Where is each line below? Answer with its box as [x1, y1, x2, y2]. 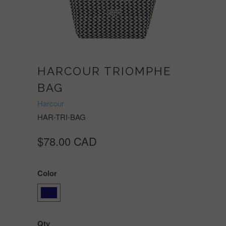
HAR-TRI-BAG [37, 111, 86, 122]
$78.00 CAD [37, 133, 97, 149]
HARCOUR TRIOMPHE [37, 65, 172, 78]
